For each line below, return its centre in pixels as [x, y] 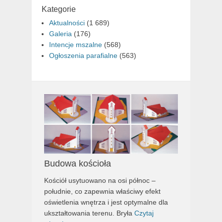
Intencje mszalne [76, 44]
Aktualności [67, 23]
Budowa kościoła [78, 163]
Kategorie [59, 9]
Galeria [60, 33]
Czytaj [144, 213]
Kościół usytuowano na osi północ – [100, 180]
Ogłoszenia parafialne [83, 55]
